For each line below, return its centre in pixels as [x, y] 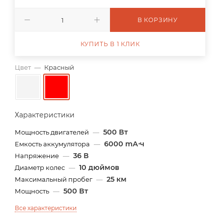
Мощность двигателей [53, 132]
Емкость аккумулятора [53, 144]
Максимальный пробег [54, 179]
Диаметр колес [41, 167]
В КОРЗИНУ [158, 20]
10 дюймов [99, 167]
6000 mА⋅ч [124, 144]
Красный [59, 67]
